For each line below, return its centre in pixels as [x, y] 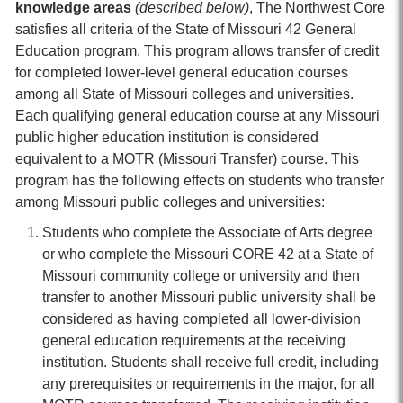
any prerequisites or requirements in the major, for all [209, 384]
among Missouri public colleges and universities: [170, 202]
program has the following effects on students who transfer [200, 180]
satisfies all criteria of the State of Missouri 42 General [186, 29]
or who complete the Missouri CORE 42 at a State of [208, 254]
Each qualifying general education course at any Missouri [197, 116]
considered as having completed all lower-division [201, 319]
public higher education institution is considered [167, 137]
